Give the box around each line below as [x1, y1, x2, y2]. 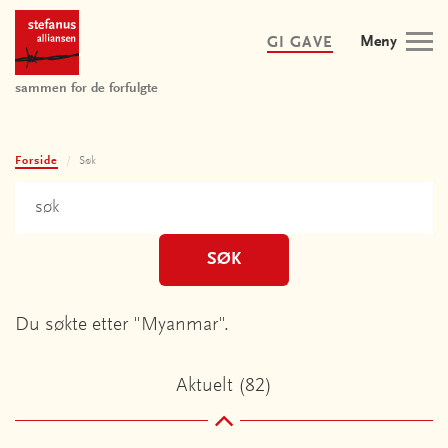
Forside [15, 155, 58, 167]
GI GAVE [267, 35, 333, 51]
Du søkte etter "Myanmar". [15, 315, 229, 335]
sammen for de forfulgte [15, 81, 158, 96]
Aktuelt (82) [176, 376, 272, 396]
